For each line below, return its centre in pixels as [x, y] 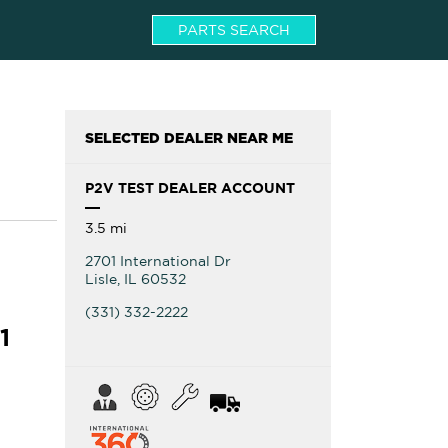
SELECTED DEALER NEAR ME [188, 139]
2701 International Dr [157, 261]
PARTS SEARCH [234, 29]
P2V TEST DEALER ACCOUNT [189, 187]
